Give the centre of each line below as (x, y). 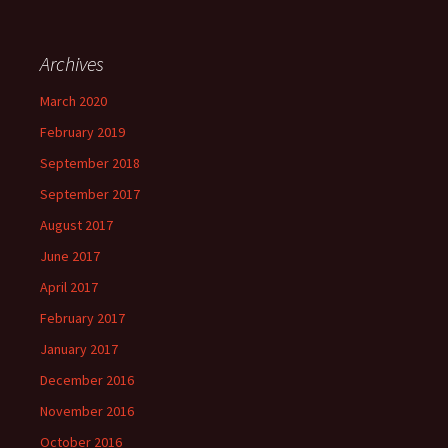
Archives (72, 63)
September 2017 (90, 194)
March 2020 (73, 101)
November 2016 (87, 411)
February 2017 (82, 318)
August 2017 (76, 225)
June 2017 (70, 256)
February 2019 (82, 132)
